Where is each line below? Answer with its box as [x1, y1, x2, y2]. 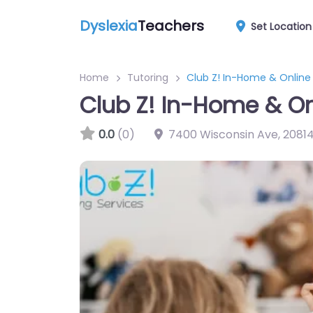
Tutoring [127, 71, 168, 85]
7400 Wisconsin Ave [168, 126, 278, 143]
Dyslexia [80, 15, 138, 36]
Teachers [138, 15, 204, 36]
